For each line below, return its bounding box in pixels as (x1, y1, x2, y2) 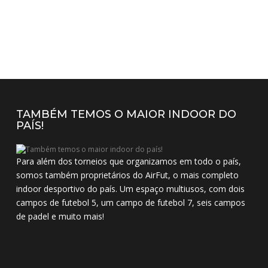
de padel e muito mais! (16, 211, 105, 223)
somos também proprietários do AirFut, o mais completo (16, 169, 239, 181)
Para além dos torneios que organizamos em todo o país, (16, 156, 242, 167)
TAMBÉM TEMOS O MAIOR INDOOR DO (16, 108, 237, 121)
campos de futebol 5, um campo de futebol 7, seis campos (16, 197, 246, 209)
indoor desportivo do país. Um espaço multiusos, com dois (16, 183, 245, 195)
